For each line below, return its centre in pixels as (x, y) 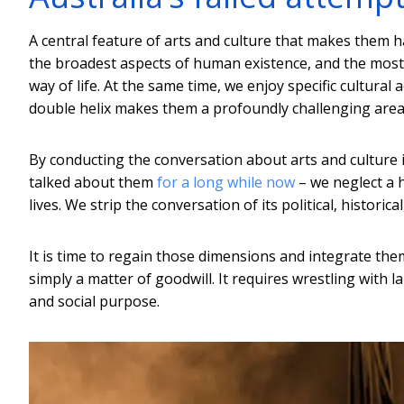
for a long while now (226, 182)
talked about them (93, 182)
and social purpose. (94, 301)
